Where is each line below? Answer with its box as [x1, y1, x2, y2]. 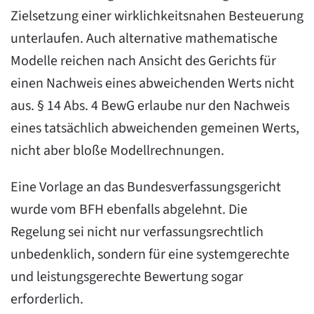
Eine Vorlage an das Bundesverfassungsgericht [11, 177, 281, 197]
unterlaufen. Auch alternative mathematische [11, 29, 278, 48]
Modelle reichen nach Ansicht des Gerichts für [11, 51, 276, 71]
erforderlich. [11, 289, 83, 309]
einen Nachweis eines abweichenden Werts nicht [11, 74, 294, 93]
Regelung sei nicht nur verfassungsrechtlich [11, 222, 264, 242]
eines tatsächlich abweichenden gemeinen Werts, [11, 118, 299, 138]
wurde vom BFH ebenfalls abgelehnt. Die [11, 200, 247, 219]
